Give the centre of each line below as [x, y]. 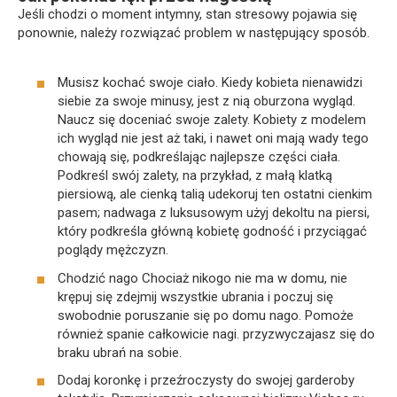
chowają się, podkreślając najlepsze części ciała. [199, 157]
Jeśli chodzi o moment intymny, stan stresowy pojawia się [187, 14]
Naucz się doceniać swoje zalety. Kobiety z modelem [212, 120]
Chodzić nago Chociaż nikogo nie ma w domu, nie [202, 278]
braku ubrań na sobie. [120, 352]
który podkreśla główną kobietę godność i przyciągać [212, 232]
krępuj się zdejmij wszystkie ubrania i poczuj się [195, 296]
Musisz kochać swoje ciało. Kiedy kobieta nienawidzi [210, 83]
